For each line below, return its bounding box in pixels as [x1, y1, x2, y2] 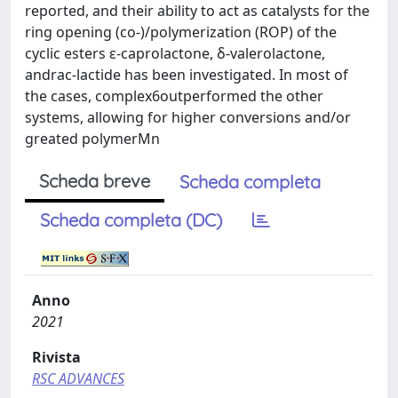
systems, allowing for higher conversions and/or [25, 107, 351, 127]
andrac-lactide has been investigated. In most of [25, 65, 348, 84]
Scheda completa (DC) [40, 209, 222, 231]
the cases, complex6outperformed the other [25, 86, 323, 106]
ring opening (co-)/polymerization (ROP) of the [25, 22, 337, 42]
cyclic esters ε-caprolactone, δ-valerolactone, [25, 44, 325, 63]
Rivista [32, 347, 81, 367]
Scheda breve [39, 170, 150, 192]
